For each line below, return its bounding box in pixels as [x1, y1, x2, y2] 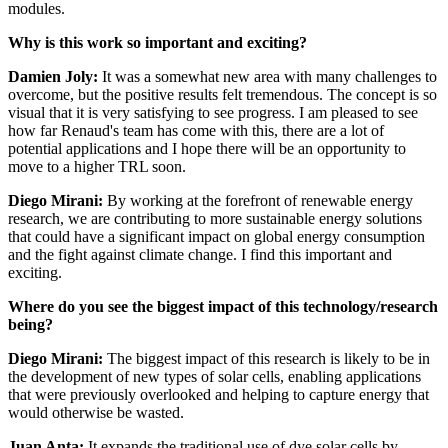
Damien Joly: [8, 68, 98, 86]
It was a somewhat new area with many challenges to [98, 68, 437, 86]
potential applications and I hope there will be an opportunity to [8, 140, 406, 158]
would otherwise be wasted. [8, 404, 184, 422]
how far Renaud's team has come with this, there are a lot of [8, 122, 384, 140]
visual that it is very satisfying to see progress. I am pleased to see [8, 104, 418, 122]
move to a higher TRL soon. [8, 158, 186, 176]
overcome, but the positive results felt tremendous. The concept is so [8, 86, 437, 104]
